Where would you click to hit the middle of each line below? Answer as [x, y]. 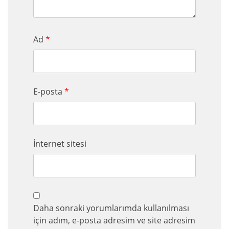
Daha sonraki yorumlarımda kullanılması [111, 208]
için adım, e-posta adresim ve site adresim [114, 220]
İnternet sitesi [60, 143]
